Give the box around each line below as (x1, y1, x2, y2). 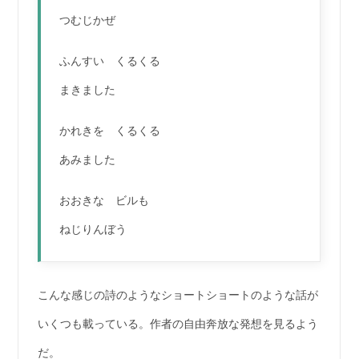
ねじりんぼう (59, 221, 127, 237)
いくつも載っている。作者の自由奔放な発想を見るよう (37, 316, 318, 332)
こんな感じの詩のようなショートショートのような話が (37, 287, 318, 303)
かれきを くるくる (59, 123, 161, 139)
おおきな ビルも (59, 192, 150, 208)
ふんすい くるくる (59, 53, 161, 69)
